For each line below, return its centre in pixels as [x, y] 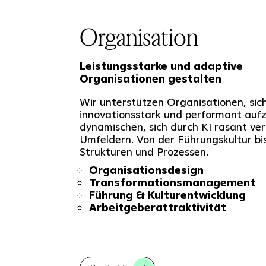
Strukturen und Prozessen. [144, 152]
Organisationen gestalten [150, 79]
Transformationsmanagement [172, 183]
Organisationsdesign [146, 170]
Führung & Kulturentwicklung [167, 195]
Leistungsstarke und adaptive [161, 66]
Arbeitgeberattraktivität [157, 208]
